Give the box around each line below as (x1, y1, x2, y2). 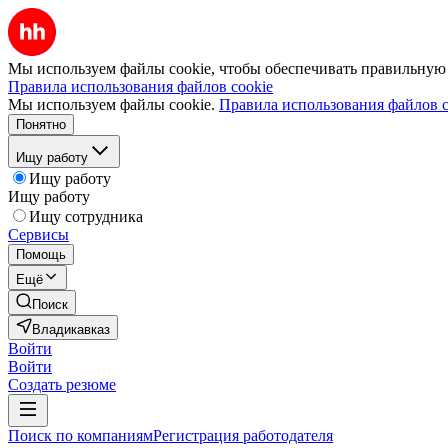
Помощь (16, 247, 66, 262)
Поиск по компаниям (8, 427, 153, 444)
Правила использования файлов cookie (8, 78, 273, 95)
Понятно (16, 117, 66, 132)
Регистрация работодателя (153, 427, 333, 444)
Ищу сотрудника (29, 208, 143, 225)
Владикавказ (32, 322, 110, 337)
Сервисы (8, 226, 69, 243)
